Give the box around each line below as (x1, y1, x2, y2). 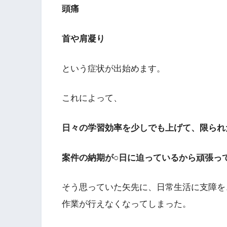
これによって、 (62, 93, 122, 103)
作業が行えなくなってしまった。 (62, 199, 191, 209)
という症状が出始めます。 (62, 63, 165, 73)
